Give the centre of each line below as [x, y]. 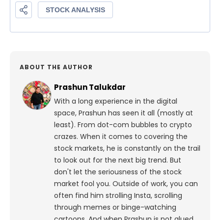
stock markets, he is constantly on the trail [127, 149]
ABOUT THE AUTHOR [56, 67]
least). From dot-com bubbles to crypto [123, 125]
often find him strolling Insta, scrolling [118, 196]
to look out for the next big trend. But [118, 160]
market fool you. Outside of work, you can [126, 184]
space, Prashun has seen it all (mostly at [124, 113]
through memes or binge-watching [115, 207]
